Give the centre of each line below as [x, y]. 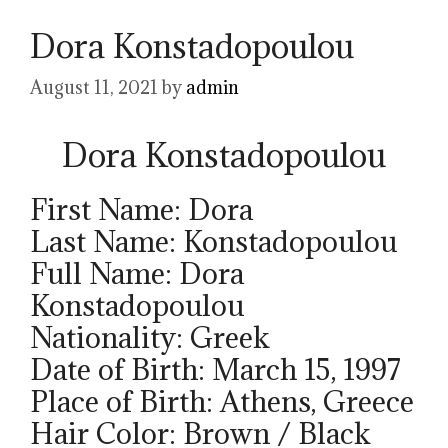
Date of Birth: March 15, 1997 [215, 370]
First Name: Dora [141, 210]
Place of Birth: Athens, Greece [222, 402]
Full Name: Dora [137, 274]
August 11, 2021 [94, 88]
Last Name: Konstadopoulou [213, 242]
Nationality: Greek [150, 338]
